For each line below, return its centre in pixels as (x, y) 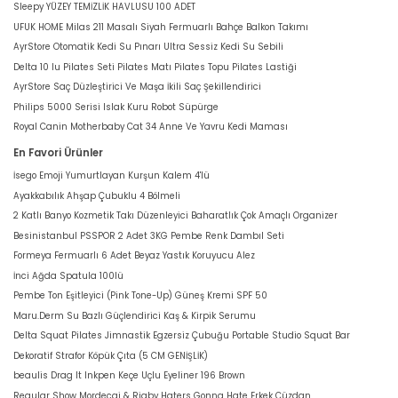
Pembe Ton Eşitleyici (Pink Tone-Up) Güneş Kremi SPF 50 (140, 296)
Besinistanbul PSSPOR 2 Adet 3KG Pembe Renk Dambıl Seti (149, 235)
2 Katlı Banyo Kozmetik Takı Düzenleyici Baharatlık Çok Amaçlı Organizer (175, 216)
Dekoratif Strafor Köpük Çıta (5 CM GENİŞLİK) (111, 355)
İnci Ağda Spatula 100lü (68, 275)
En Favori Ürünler (58, 153)
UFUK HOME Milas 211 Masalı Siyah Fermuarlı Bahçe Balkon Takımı (161, 27)
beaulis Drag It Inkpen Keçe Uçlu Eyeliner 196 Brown (129, 376)
